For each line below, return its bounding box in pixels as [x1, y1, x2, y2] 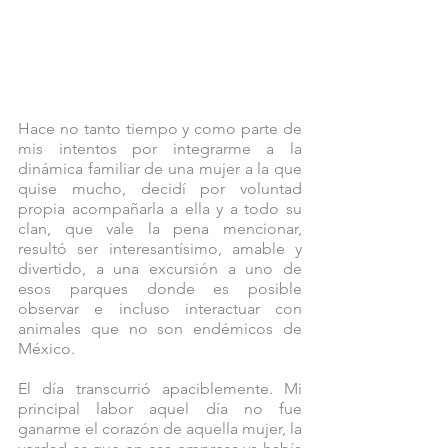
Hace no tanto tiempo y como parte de [18, 119, 302, 139]
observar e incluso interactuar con [18, 299, 302, 319]
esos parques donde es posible [18, 279, 302, 299]
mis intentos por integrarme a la [18, 139, 302, 159]
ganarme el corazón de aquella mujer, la [18, 419, 302, 439]
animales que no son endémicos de [18, 319, 302, 339]
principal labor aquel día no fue [18, 399, 302, 419]
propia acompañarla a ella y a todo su [18, 199, 302, 219]
